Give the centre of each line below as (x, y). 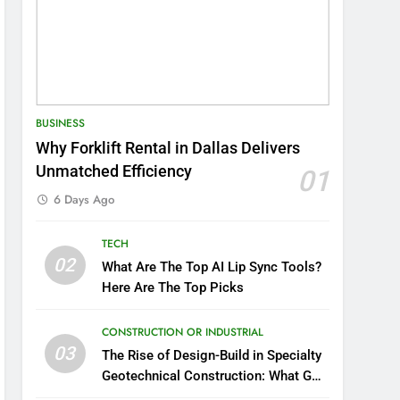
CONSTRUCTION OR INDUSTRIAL (183, 333)
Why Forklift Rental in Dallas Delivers (168, 149)
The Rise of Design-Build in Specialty (212, 356)
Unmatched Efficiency (114, 172)
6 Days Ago (84, 200)
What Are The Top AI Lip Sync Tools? (212, 267)
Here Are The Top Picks (173, 288)
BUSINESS (61, 124)
